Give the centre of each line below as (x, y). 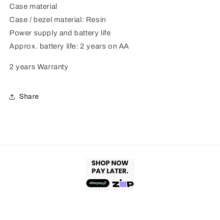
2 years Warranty (39, 67)
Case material (33, 6)
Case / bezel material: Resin (58, 19)
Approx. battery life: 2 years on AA (69, 46)
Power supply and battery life (60, 33)
